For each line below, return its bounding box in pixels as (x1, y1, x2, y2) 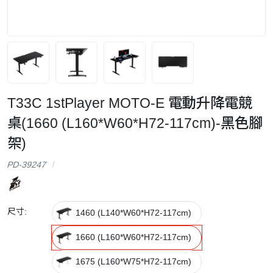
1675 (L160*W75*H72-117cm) (76, 257, 192, 267)
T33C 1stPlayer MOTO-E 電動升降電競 (7, 94, 252, 111)
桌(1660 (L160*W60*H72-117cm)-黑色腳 (7, 115, 263, 131)
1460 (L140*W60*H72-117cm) (76, 208, 192, 218)
